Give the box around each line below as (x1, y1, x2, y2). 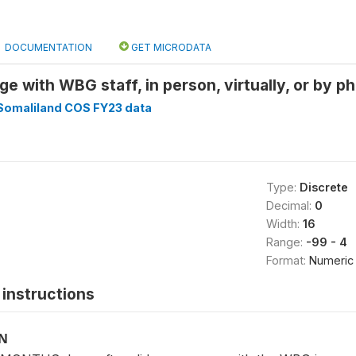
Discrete (299, 180, 348, 194)
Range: (265, 234, 306, 249)
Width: (265, 216, 303, 230)
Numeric (308, 253, 354, 267)
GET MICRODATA (129, 41, 211, 53)
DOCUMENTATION (5, 41, 92, 53)
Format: (265, 253, 309, 267)
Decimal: (265, 198, 315, 212)
